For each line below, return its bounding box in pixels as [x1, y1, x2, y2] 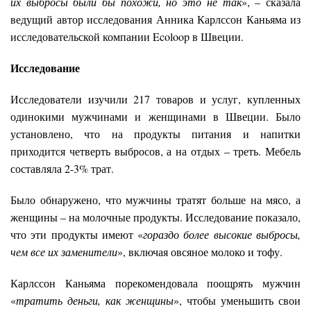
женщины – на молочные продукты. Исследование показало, [10, 210, 301, 225]
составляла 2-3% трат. [10, 161, 114, 176]
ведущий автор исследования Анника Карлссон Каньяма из [10, 12, 301, 27]
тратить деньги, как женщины [16, 293, 174, 308]
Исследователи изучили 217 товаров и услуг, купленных [10, 92, 301, 107]
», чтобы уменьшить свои [174, 293, 301, 308]
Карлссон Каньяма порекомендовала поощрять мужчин [10, 276, 301, 291]
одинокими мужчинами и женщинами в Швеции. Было [10, 109, 301, 124]
